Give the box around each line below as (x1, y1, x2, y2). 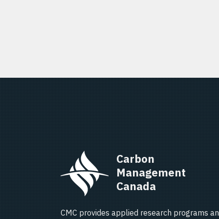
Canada (116, 179, 163, 193)
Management (116, 165, 188, 179)
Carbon (116, 152, 157, 166)
